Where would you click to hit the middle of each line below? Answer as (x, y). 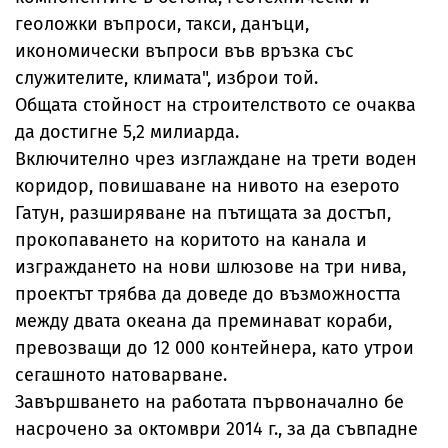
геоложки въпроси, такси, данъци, (162, 24)
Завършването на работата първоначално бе (209, 402)
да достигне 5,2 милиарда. (127, 132)
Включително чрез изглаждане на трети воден (216, 159)
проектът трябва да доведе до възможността (208, 294)
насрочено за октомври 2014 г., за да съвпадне (216, 429)
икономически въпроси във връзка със (184, 51)
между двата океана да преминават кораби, (203, 321)
